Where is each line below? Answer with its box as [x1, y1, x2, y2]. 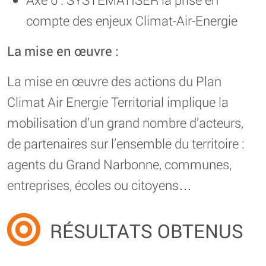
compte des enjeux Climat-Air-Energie [26, 12, 237, 30]
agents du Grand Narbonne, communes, [7, 156, 232, 173]
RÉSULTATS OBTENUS [50, 218, 243, 244]
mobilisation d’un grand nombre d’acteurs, [7, 114, 243, 132]
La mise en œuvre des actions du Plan [7, 72, 221, 90]
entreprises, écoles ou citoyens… [7, 176, 192, 194]
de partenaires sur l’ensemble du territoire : [7, 135, 245, 153]
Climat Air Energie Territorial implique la [7, 93, 229, 111]
